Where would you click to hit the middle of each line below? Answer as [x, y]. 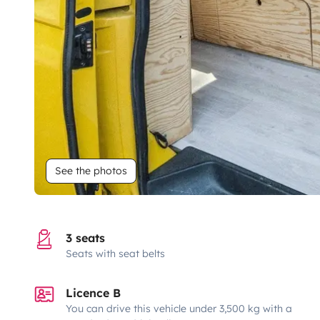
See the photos [91, 170]
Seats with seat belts [115, 253]
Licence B [93, 292]
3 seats [85, 237]
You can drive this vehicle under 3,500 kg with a [179, 308]
